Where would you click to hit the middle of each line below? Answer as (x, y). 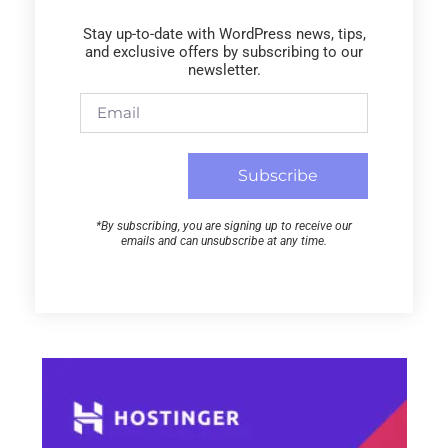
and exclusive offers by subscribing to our (224, 51)
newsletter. (224, 69)
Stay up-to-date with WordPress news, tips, (224, 33)
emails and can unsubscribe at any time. (224, 240)
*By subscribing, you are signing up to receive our (224, 225)
